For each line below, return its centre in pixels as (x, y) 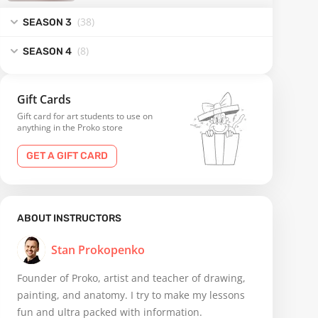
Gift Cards (44, 100)
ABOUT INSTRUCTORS (69, 219)
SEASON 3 (47, 22)
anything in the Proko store (70, 128)
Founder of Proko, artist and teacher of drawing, (131, 278)
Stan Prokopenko (98, 250)
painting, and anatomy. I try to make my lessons (131, 295)
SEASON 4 (47, 51)
